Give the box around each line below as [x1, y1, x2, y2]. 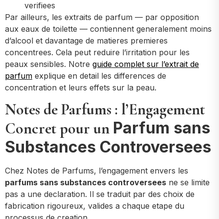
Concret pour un [5, 119, 113, 138]
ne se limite [166, 177, 210, 188]
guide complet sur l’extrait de [92, 59, 199, 69]
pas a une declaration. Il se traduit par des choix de [5, 189, 195, 199]
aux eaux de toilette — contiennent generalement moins [5, 24, 212, 34]
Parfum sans [113, 118, 210, 138]
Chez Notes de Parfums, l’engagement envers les [5, 166, 188, 176]
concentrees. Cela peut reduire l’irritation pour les [5, 47, 190, 58]
